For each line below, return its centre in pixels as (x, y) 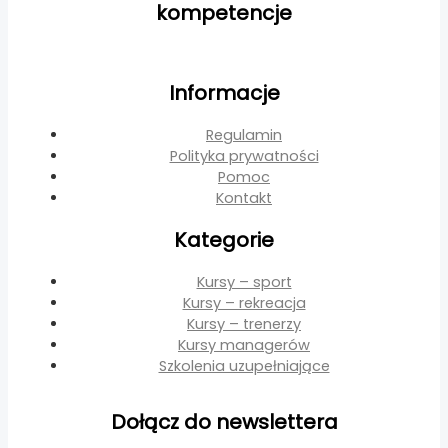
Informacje (224, 93)
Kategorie (224, 240)
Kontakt (244, 197)
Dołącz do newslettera (224, 421)
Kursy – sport (244, 281)
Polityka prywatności (244, 155)
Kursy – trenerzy (244, 323)
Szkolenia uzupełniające (244, 365)
